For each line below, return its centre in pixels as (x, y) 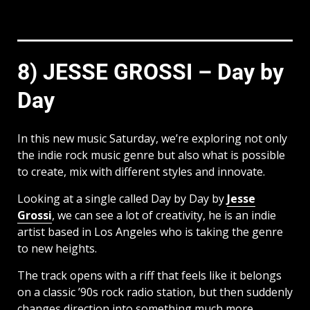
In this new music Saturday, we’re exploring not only (152, 138)
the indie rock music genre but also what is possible (151, 155)
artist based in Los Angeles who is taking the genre (150, 231)
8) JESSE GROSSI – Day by (151, 72)
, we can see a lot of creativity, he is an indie (164, 215)
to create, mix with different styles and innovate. (141, 171)
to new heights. (57, 248)
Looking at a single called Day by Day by (122, 198)
